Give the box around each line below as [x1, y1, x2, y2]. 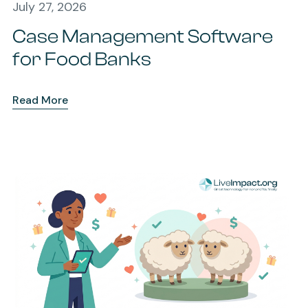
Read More [12, 92, 68, 107]
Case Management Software [12, 25, 273, 47]
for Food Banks [12, 47, 151, 70]
